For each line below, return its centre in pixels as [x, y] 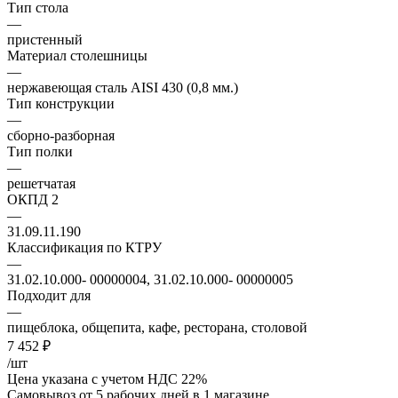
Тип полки [40, 151]
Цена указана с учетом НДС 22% [107, 378]
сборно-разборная [61, 135]
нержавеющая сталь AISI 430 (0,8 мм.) [123, 87]
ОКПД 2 [33, 199]
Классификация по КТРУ [84, 247]
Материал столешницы [77, 55]
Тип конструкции [61, 103]
